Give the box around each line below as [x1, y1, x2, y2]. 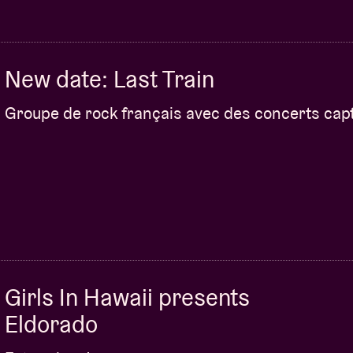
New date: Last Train [5, 64, 214, 95]
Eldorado [5, 308, 98, 340]
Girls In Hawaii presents [5, 281, 250, 313]
